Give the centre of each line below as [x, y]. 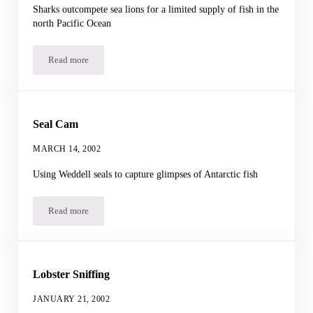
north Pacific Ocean [72, 23]
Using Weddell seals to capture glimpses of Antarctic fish [146, 174]
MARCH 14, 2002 [67, 148]
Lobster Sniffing [72, 275]
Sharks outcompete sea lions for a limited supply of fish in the [156, 9]
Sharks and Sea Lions [108, 64]
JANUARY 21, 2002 [72, 299]
